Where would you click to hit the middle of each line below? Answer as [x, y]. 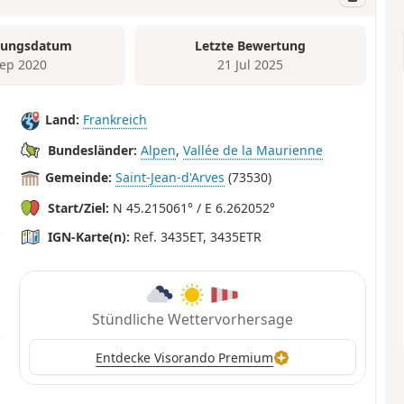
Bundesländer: [93, 150]
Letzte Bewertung [251, 46]
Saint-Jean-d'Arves [170, 178]
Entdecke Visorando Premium [185, 357]
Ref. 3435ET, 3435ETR [196, 236]
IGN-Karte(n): [89, 236]
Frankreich [115, 120]
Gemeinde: [79, 178]
